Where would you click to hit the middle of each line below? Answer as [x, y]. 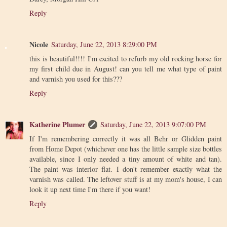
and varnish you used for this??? [76, 79]
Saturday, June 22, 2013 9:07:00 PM [153, 124]
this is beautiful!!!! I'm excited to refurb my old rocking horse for [126, 58]
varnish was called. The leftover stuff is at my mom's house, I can [126, 179]
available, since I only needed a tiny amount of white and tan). [126, 159]
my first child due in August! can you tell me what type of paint [126, 68]
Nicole [39, 44]
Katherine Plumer [57, 124]
